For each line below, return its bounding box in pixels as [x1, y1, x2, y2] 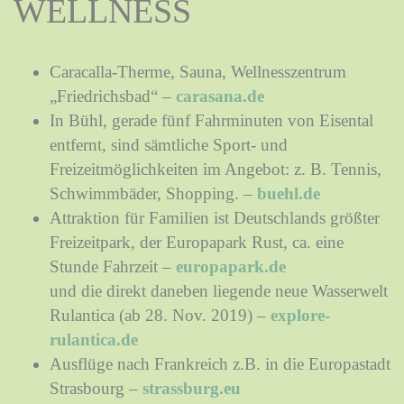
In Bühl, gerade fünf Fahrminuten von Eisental [50, 110, 373, 130]
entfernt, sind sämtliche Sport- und [50, 134, 288, 154]
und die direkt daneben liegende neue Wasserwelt [50, 280, 388, 300]
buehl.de [257, 183, 320, 203]
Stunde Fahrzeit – [50, 256, 176, 276]
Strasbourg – [50, 378, 142, 398]
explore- [271, 305, 330, 325]
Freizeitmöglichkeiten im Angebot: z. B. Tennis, [50, 159, 381, 179]
